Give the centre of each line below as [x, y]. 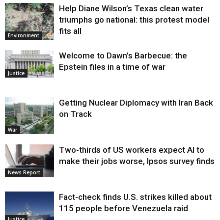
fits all [70, 31]
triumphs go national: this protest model [134, 19]
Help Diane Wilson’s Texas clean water [131, 8]
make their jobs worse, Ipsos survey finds [137, 161]
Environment [24, 35]
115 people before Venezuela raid [124, 208]
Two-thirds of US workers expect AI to [132, 150]
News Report [24, 173]
